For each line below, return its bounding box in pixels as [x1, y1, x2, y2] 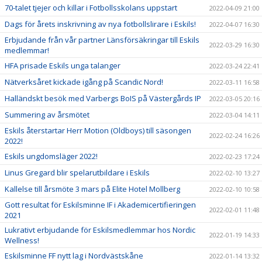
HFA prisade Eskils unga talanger [5, 60, 120, 71]
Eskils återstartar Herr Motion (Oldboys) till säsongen [5, 125, 191, 136]
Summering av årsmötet [5, 109, 89, 120]
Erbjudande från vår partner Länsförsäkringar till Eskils [5, 35, 199, 45]
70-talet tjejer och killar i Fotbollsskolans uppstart [5, 2, 177, 13]
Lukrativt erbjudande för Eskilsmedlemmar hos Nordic [5, 225, 195, 235]
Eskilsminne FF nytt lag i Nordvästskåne [5, 250, 143, 261]
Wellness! [5, 235, 39, 246]
